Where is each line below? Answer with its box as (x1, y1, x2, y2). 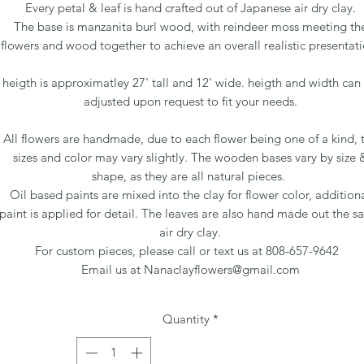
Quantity (162, 310, 210, 327)
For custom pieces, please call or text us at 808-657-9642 (35, 242, 345, 258)
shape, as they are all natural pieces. (92, 167, 288, 184)
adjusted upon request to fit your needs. (83, 93, 297, 109)
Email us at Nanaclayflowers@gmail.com (80, 261, 300, 277)
